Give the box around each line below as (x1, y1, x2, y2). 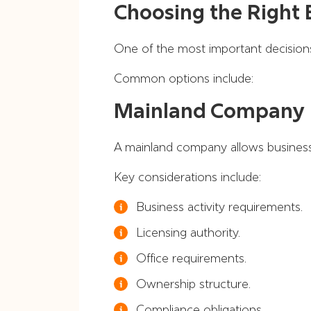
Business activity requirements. (136, 199, 303, 215)
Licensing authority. (136, 224, 240, 240)
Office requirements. (136, 250, 246, 266)
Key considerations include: (114, 169, 261, 185)
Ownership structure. (136, 276, 251, 292)
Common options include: (114, 70, 253, 86)
